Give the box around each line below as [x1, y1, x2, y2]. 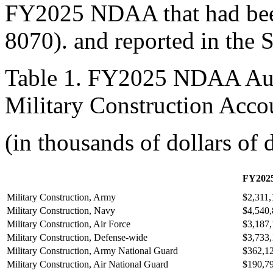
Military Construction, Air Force [7, 219, 130, 229]
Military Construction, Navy [7, 205, 115, 216]
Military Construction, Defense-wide [7, 232, 147, 243]
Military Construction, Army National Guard [7, 246, 178, 256]
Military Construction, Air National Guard [7, 259, 168, 269]
